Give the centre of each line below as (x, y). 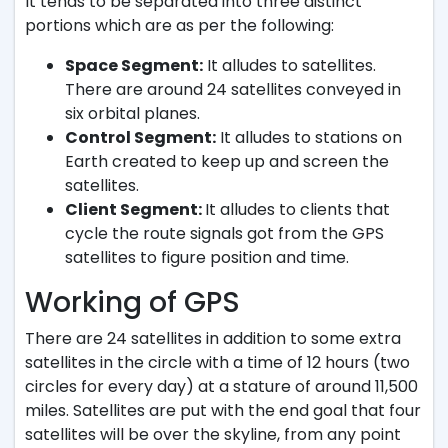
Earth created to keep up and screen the (227, 161)
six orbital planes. (132, 113)
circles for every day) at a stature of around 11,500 (221, 386)
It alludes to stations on (309, 137)
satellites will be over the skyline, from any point (213, 434)
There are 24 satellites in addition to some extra (213, 338)
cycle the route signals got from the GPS (224, 233)
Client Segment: (135, 209)
